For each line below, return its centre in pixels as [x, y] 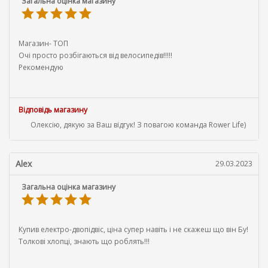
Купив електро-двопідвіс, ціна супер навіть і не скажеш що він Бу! [133, 229]
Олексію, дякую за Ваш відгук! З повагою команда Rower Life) [138, 124]
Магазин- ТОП [43, 43]
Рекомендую [41, 67]
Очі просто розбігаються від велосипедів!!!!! [95, 55]
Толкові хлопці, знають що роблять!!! [84, 241]
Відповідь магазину [53, 109]
